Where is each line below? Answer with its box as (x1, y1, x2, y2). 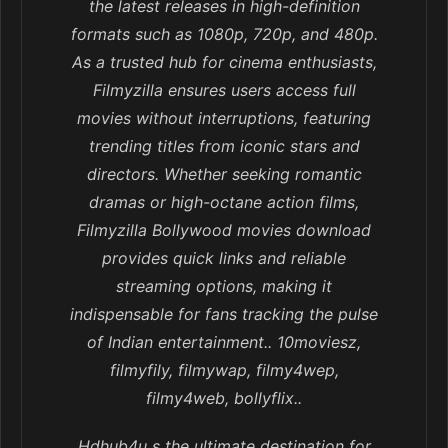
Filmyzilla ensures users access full (92, 80, 356, 101)
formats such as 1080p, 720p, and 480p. (70, 24, 378, 45)
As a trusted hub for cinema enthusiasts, (71, 52, 377, 73)
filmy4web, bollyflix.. (146, 388, 302, 409)
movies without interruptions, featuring (77, 108, 371, 129)
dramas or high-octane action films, (89, 192, 359, 213)
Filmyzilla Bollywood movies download (77, 220, 371, 241)
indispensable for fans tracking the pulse (70, 304, 378, 325)
